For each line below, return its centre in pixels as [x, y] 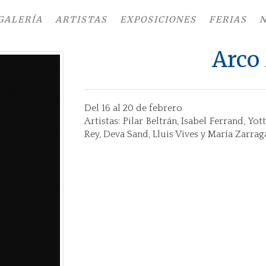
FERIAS [228, 20]
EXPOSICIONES [158, 20]
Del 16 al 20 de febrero [134, 108]
